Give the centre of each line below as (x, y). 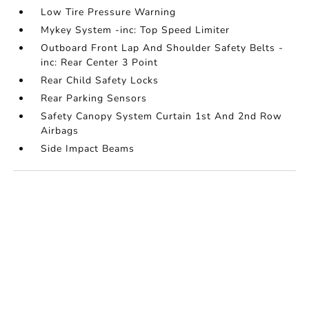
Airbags (60, 131)
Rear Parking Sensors (94, 99)
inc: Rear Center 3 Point (100, 63)
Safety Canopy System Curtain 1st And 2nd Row (162, 117)
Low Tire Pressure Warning (109, 12)
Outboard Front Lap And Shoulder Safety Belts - (162, 48)
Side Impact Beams (88, 149)
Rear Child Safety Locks (100, 81)
